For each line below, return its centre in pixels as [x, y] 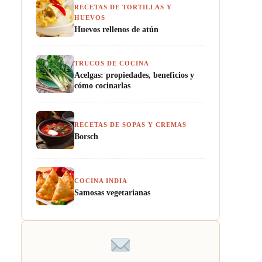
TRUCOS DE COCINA [112, 63]
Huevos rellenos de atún [116, 29]
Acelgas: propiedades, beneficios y [134, 75]
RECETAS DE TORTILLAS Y [123, 7]
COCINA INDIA [101, 181]
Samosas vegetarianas [112, 192]
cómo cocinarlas [102, 85]
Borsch [86, 136]
